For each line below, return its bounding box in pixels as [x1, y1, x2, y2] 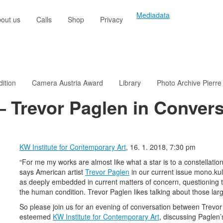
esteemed [19, 212, 53, 222]
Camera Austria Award [32, 78, 103, 88]
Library [119, 78, 141, 88]
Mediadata [136, 10, 170, 20]
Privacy [100, 14, 123, 24]
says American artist [19, 167, 85, 177]
